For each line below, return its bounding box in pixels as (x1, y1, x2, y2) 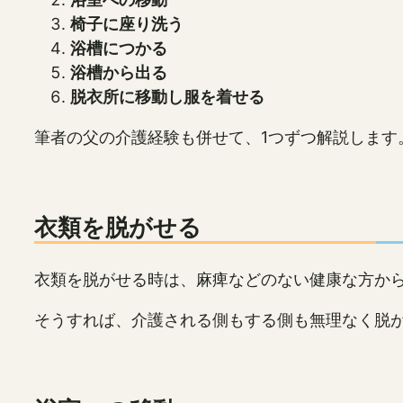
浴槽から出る (70, 63, 167, 83)
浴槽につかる (70, 39, 167, 58)
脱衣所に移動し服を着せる (70, 87, 264, 107)
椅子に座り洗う (70, 14, 184, 34)
